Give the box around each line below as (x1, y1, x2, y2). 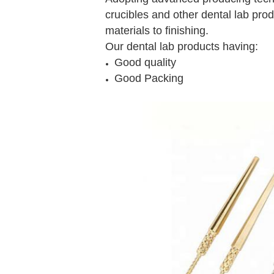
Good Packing (114, 72, 183, 85)
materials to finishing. (105, 24, 209, 37)
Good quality (114, 56, 176, 69)
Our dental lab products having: (105, 40, 258, 53)
